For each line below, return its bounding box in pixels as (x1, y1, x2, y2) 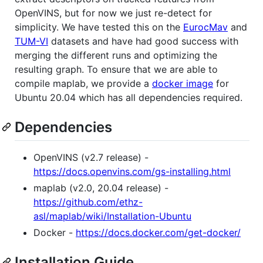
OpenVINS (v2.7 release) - (33, 151, 149, 163)
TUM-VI (15, 35, 48, 47)
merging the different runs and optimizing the (15, 49, 217, 61)
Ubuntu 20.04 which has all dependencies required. (15, 91, 242, 103)
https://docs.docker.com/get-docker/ (76, 226, 241, 238)
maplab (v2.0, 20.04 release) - (33, 181, 168, 194)
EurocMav (183, 21, 228, 33)
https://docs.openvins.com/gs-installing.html (33, 165, 231, 177)
